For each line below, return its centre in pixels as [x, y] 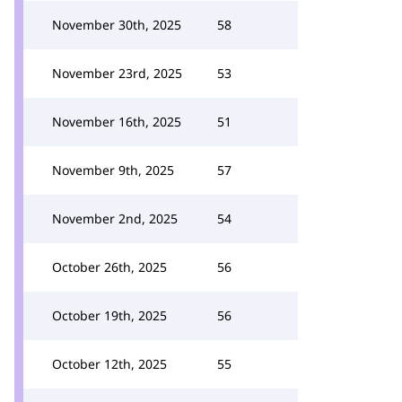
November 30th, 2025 [117, 25]
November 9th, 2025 [113, 170]
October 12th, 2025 [109, 364]
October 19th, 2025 [109, 315]
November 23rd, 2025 [117, 73]
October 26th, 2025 [109, 267]
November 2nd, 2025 [115, 218]
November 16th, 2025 [117, 122]
